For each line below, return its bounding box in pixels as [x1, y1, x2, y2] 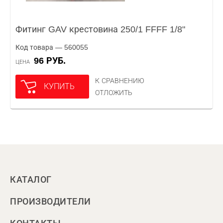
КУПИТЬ [44, 82, 75, 91]
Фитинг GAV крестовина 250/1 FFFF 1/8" [15, 24, 185, 34]
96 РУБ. [39, 56, 66, 66]
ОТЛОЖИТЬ [95, 89, 132, 97]
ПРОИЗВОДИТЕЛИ [10, 197, 91, 207]
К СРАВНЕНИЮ [95, 77, 144, 85]
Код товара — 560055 [15, 43, 88, 51]
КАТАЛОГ [10, 175, 52, 185]
